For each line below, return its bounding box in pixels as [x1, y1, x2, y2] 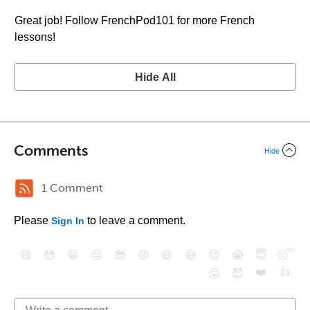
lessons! [15, 31, 55, 43]
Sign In [51, 215, 84, 226]
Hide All [134, 71, 176, 83]
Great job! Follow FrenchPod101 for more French [15, 15, 255, 26]
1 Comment [42, 181, 103, 194]
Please [14, 215, 51, 226]
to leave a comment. [84, 215, 185, 226]
